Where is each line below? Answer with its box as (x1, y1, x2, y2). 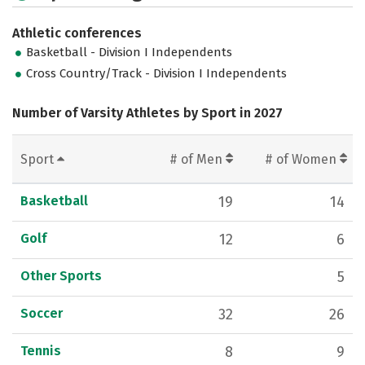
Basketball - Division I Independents (26, 45, 233, 60)
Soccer (20, 306, 63, 322)
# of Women (265, 152, 340, 168)
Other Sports (20, 268, 102, 284)
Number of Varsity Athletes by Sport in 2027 (12, 105, 283, 121)
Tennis (20, 343, 61, 359)
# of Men (169, 152, 226, 168)
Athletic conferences (12, 25, 142, 41)
